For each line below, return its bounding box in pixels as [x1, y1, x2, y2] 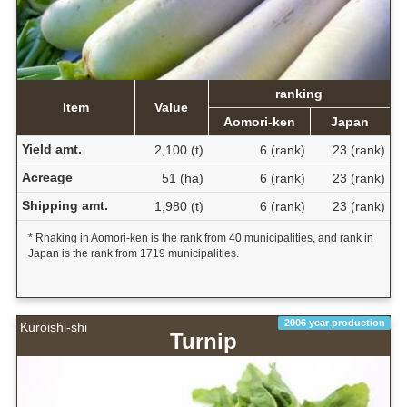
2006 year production [283, 316, 385, 328]
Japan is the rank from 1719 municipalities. [27, 246, 239, 260]
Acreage [21, 169, 73, 184]
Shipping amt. [21, 197, 108, 213]
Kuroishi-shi [20, 319, 87, 334]
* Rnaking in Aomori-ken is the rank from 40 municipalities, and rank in [27, 231, 373, 244]
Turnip [170, 328, 237, 353]
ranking [275, 85, 323, 101]
